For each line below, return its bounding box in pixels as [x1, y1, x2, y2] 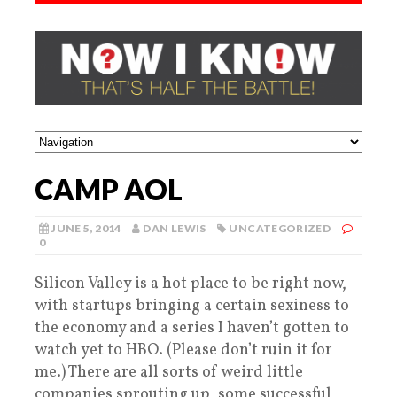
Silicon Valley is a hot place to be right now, [35, 273, 346, 296]
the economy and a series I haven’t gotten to [35, 317, 349, 340]
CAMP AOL [35, 172, 183, 207]
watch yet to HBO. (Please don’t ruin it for [35, 339, 332, 362]
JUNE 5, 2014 [51, 222, 121, 236]
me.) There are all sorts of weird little [35, 362, 303, 385]
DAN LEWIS [143, 222, 206, 236]
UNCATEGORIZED [229, 222, 331, 236]
